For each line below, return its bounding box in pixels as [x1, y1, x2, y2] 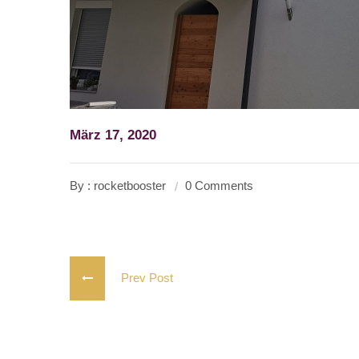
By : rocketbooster [70, 179, 166, 192]
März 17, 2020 [70, 127, 156, 143]
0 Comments [185, 179, 253, 192]
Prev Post [105, 271, 173, 284]
